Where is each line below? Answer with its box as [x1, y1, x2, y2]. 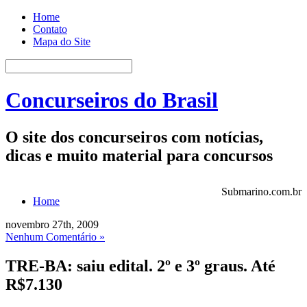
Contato [33, 23, 67, 35]
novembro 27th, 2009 [5, 218, 99, 230]
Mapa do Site [33, 36, 90, 47]
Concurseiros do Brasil [5, 88, 218, 113]
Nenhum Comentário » [5, 230, 105, 243]
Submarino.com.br [221, 185, 302, 197]
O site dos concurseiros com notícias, [5, 127, 263, 146]
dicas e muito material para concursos [5, 146, 273, 164]
